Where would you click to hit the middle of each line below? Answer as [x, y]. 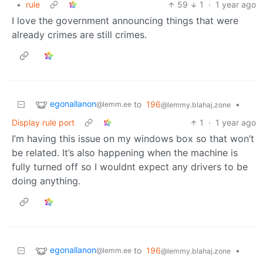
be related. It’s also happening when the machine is [125, 153]
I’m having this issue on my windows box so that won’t [133, 139]
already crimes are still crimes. [79, 35]
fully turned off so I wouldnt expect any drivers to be [130, 167]
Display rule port [43, 123]
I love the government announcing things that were [125, 21]
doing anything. [46, 181]
